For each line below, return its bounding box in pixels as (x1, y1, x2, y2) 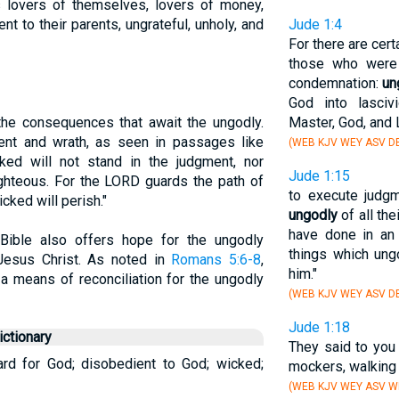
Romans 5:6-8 (171, 251, 261, 268)
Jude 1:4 (288, 16, 342, 33)
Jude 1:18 (288, 319, 350, 336)
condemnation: (288, 75, 383, 92)
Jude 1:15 (288, 167, 350, 184)
